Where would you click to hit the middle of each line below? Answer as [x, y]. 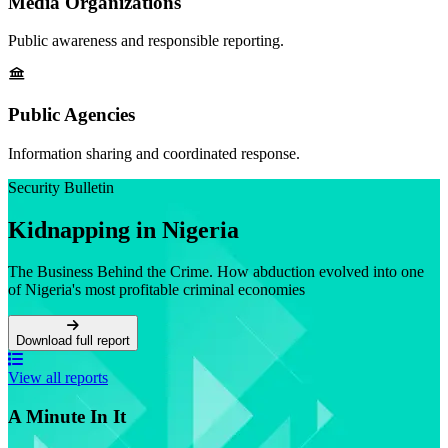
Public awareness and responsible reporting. [146, 41]
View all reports [58, 378]
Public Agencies [71, 114]
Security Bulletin [61, 187]
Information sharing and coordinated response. [154, 153]
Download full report [73, 341]
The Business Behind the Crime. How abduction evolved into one [216, 272]
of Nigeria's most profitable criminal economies [156, 290]
